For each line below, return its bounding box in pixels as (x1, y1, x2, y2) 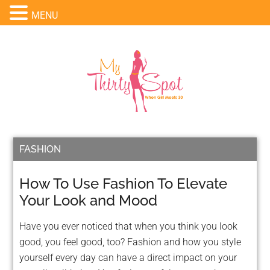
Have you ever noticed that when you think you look (19, 221, 238, 232)
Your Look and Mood (19, 192, 158, 209)
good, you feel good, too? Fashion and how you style (19, 236, 242, 248)
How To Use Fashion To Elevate (19, 175, 228, 192)
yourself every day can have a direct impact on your (19, 252, 237, 263)
